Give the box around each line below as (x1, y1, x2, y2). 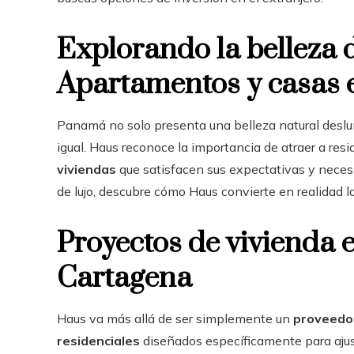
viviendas (57, 161, 116, 178)
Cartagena (57, 260, 192, 297)
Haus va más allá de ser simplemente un (57, 311, 293, 327)
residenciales (57, 333, 140, 349)
